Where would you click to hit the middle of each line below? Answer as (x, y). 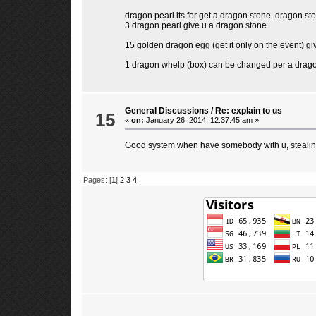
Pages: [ (97, 180)
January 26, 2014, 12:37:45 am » (201, 120)
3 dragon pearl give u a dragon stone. (196, 25)
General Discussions (166, 110)
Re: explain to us (248, 110)
